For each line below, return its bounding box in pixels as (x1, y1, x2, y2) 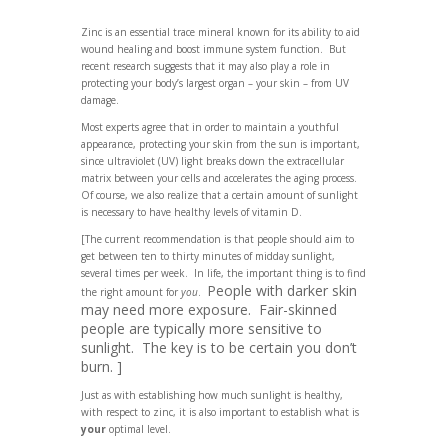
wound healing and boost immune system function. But (80, 41, 346, 56)
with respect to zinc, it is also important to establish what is (80, 404, 359, 419)
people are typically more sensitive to (80, 318, 322, 338)
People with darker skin (206, 280, 357, 300)
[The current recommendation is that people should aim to (80, 231, 354, 246)
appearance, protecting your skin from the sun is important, (80, 136, 360, 151)
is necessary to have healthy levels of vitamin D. (80, 204, 308, 219)
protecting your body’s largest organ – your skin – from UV (80, 75, 349, 90)
